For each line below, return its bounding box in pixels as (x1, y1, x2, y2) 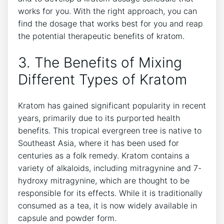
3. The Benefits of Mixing (18, 54, 182, 71)
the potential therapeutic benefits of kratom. (18, 30, 184, 41)
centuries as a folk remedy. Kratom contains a (18, 150, 189, 161)
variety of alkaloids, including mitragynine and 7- (18, 163, 201, 173)
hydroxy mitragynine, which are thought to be (18, 175, 189, 186)
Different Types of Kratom (18, 71, 187, 88)
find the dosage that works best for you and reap (18, 18, 203, 28)
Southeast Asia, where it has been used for (18, 138, 179, 148)
